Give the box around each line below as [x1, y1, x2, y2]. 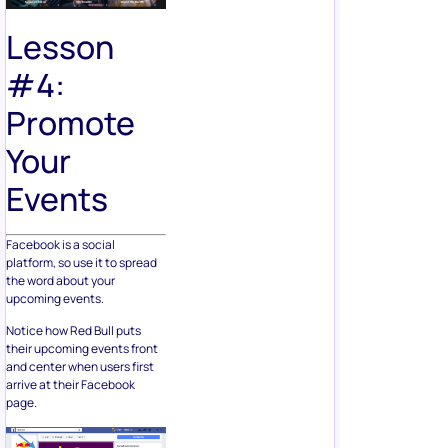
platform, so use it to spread [6, 254, 157, 272]
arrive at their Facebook [6, 376, 135, 394]
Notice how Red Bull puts [6, 322, 141, 340]
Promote [6, 101, 135, 146]
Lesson [6, 25, 114, 70]
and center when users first [6, 358, 154, 376]
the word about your [6, 272, 115, 290]
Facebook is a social [6, 236, 115, 254]
